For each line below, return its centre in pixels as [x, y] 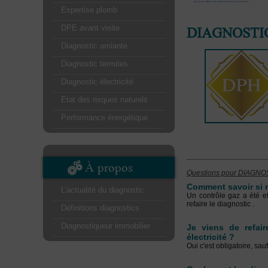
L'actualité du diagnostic [103, 190]
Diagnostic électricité [97, 82]
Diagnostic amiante [94, 46]
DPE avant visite [90, 28]
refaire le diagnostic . [220, 204]
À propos [109, 167]
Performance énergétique [104, 118]
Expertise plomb [89, 10]
